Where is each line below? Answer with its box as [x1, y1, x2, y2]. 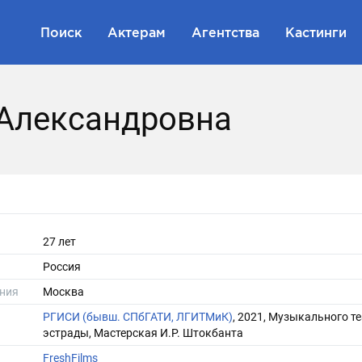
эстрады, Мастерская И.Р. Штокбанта [43, 326, 243, 339]
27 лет [43, 235, 76, 248]
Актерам [107, 24, 166, 40]
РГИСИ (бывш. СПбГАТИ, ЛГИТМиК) [43, 310, 233, 323]
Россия [43, 260, 81, 273]
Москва [43, 285, 84, 298]
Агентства [192, 24, 259, 40]
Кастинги [285, 24, 347, 40]
